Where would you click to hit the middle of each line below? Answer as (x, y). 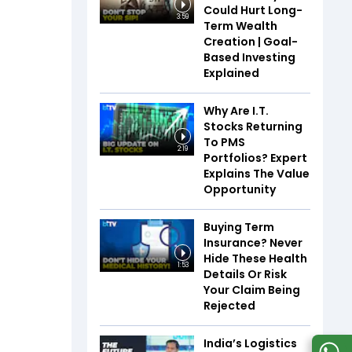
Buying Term (239, 227)
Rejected (229, 305)
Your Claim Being (252, 290)
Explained (231, 73)
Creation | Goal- (251, 41)
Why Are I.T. (236, 110)
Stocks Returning (253, 126)
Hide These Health (255, 258)
